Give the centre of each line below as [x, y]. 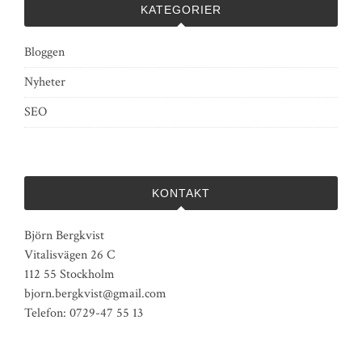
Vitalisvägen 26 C [69, 255]
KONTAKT [181, 193]
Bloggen [44, 52]
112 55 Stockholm [69, 274]
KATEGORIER [181, 10]
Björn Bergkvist [64, 236]
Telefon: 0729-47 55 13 [84, 313]
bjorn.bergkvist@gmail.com [95, 294]
